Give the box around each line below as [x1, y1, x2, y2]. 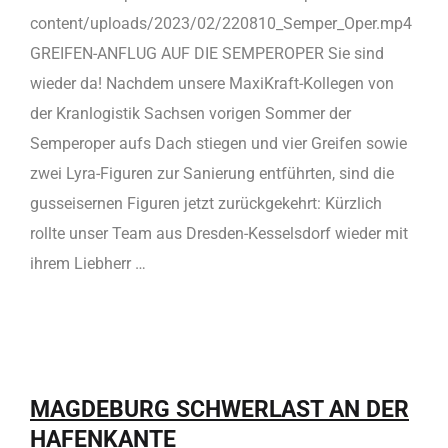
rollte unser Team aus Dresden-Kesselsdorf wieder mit [30, 223, 408, 243]
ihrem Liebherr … [30, 253, 146, 273]
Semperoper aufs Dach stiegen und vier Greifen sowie [30, 133, 407, 153]
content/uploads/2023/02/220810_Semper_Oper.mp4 [30, 13, 412, 33]
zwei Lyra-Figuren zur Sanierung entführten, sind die [30, 163, 394, 183]
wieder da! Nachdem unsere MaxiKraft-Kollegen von [30, 73, 394, 93]
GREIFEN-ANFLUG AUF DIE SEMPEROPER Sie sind [30, 43, 384, 63]
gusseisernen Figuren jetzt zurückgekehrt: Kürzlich [30, 193, 382, 213]
